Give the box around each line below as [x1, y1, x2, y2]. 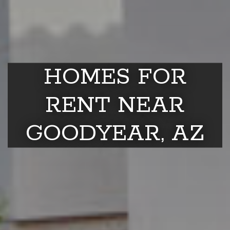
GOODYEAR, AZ [26, 119, 204, 148]
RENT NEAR [45, 90, 185, 120]
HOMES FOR [43, 62, 187, 92]
